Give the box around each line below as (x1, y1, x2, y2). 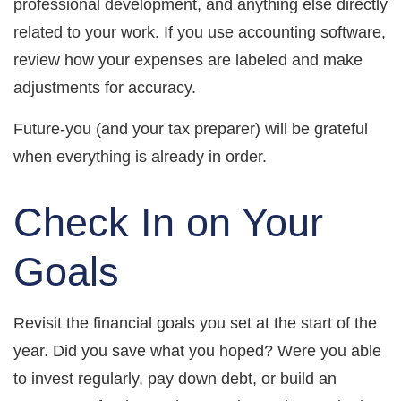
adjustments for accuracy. (13, 78, 205, 97)
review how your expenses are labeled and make (13, 50, 363, 69)
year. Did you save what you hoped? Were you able (13, 341, 381, 360)
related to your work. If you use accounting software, (13, 22, 386, 41)
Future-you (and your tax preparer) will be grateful (13, 119, 368, 138)
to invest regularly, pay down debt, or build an (13, 369, 337, 388)
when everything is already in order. (13, 147, 276, 166)
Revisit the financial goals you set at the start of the (13, 313, 377, 332)
